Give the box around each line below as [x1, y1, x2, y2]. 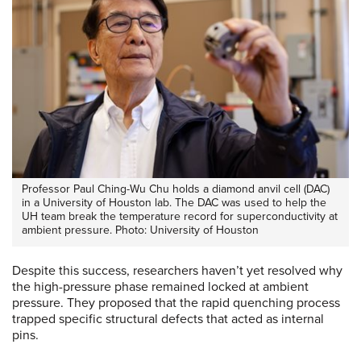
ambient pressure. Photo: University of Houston [22, 223, 259, 238]
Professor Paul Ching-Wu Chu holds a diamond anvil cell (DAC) [22, 182, 330, 197]
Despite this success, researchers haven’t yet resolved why [12, 263, 342, 280]
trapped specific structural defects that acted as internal [12, 311, 324, 328]
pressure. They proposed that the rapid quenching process [12, 295, 340, 312]
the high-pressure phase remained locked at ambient [12, 279, 309, 296]
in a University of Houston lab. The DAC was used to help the [22, 196, 326, 210]
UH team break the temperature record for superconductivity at [22, 210, 338, 224]
